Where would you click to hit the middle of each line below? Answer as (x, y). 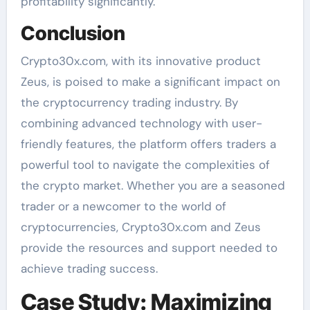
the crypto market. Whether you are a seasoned (153, 185)
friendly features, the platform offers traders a (148, 144)
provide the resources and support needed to (149, 247)
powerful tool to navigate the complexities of (145, 164)
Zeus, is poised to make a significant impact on (150, 81)
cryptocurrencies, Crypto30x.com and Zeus (140, 227)
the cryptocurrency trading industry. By (129, 102)
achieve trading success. (89, 268)
